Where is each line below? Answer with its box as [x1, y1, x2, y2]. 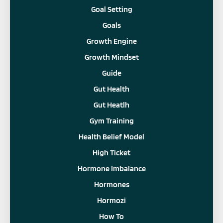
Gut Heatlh [94, 100, 129, 110]
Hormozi [97, 195, 126, 205]
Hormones [94, 179, 129, 189]
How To [99, 211, 124, 221]
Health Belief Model [79, 131, 144, 141]
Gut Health [94, 84, 129, 94]
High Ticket [93, 147, 130, 157]
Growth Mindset [84, 52, 139, 62]
